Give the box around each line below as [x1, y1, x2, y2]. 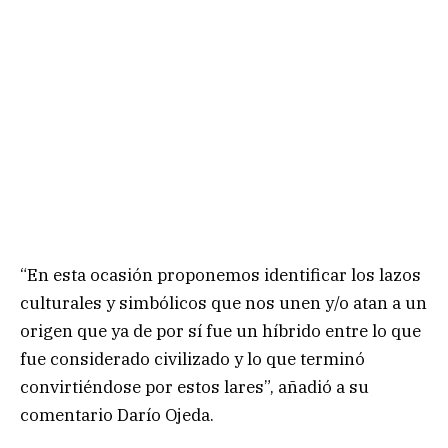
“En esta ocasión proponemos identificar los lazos [20, 264, 421, 287]
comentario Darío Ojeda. [20, 404, 214, 427]
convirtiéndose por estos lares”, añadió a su [20, 376, 369, 399]
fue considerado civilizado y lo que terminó [20, 348, 365, 371]
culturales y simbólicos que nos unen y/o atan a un [20, 292, 427, 315]
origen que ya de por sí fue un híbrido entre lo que [20, 320, 421, 343]
